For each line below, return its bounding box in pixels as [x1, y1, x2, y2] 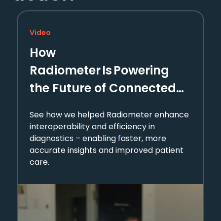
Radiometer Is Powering [30, 62, 169, 78]
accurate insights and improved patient [30, 145, 184, 156]
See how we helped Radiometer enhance [30, 109, 189, 120]
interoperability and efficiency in [30, 121, 155, 132]
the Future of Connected [30, 80, 176, 96]
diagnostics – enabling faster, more [30, 133, 166, 144]
